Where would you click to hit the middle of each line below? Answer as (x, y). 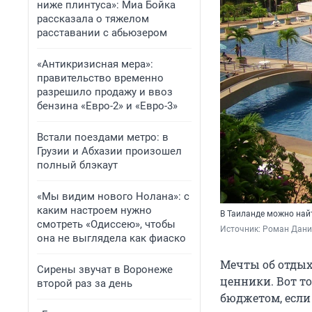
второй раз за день (85, 283)
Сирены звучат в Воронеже (105, 270)
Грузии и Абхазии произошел (109, 151)
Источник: (241, 229)
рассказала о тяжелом (93, 19)
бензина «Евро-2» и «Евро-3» (107, 106)
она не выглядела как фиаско (111, 238)
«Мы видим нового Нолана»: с (113, 196)
